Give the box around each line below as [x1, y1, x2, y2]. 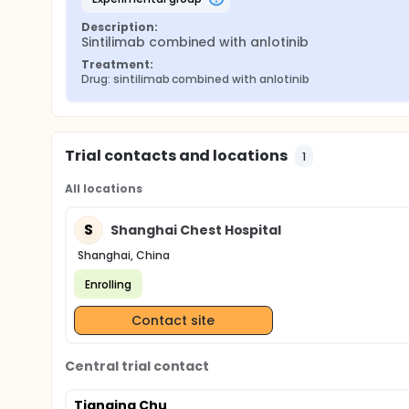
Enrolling [85, 276, 131, 292]
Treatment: [81, 57, 153, 72]
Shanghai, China [78, 247, 170, 263]
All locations [65, 181, 142, 196]
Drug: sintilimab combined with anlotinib [81, 71, 309, 87]
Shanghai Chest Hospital [110, 220, 282, 239]
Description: [81, 19, 158, 35]
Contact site [131, 310, 215, 330]
